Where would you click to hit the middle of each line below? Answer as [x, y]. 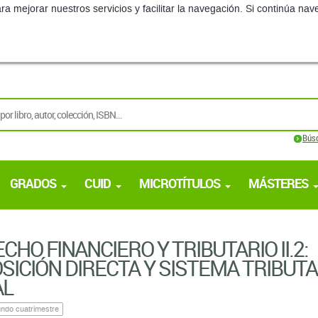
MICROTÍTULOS [180, 183]
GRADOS [33, 183]
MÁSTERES [278, 183]
